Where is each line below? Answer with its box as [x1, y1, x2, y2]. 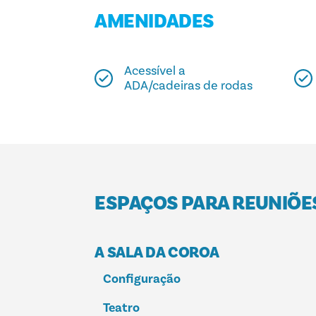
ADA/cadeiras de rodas [124, 78, 253, 95]
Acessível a [124, 63, 186, 80]
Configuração [103, 271, 181, 288]
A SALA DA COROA [95, 243, 219, 263]
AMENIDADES [95, 9, 214, 35]
